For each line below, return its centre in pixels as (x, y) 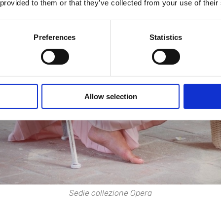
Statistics (166, 37)
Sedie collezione (99, 193)
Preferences (55, 37)
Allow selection (110, 96)
